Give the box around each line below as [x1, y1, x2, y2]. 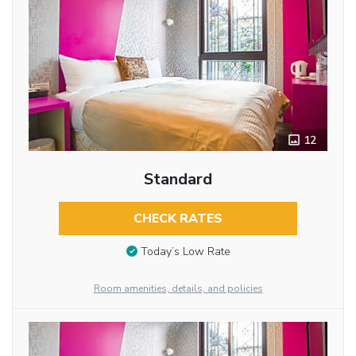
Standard [143, 168, 212, 191]
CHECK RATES [133, 210, 222, 228]
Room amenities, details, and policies [93, 282, 263, 296]
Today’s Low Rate [140, 244, 230, 260]
